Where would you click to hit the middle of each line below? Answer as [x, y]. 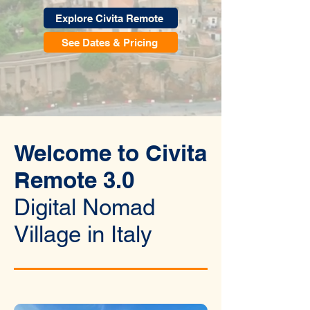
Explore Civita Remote [109, 18]
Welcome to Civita [110, 153]
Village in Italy [83, 234]
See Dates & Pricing [109, 42]
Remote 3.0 [74, 180]
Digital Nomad [84, 207]
